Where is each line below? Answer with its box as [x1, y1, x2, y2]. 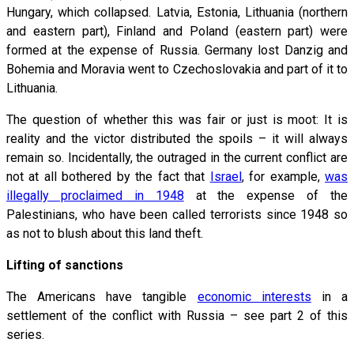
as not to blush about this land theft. [6, 225, 203, 241]
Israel [209, 168, 242, 184]
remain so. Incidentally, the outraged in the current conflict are [6, 149, 348, 165]
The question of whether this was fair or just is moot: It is [6, 111, 348, 127]
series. [6, 326, 44, 342]
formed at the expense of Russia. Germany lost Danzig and [6, 42, 348, 58]
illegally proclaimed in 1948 [6, 187, 184, 203]
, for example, [241, 168, 326, 184]
